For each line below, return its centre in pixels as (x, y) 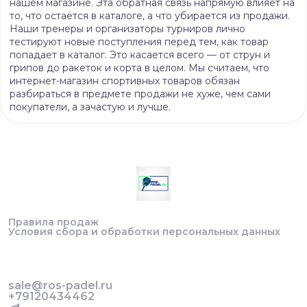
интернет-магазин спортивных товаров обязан (125, 81)
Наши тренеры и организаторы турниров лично (127, 29)
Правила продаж (53, 222)
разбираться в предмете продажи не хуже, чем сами (140, 94)
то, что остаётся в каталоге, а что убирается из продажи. (150, 16)
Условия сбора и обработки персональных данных (144, 232)
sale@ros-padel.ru (60, 285)
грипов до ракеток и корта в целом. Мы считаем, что (139, 68)
